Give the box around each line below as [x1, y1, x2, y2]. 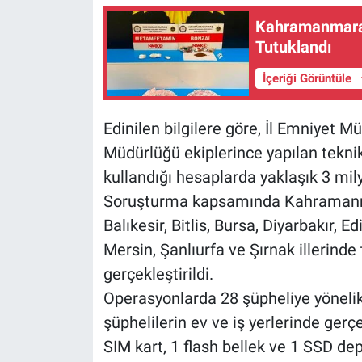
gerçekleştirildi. [103, 264, 213, 284]
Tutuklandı [255, 36, 332, 57]
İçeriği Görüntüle [262, 71, 355, 86]
